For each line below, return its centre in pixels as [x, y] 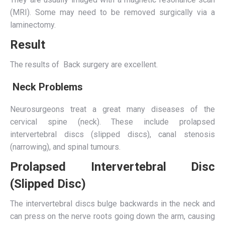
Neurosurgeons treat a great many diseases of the [113, 109]
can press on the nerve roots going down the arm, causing [113, 216]
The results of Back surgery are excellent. [84, 65]
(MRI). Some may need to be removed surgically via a [113, 12]
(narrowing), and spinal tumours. [65, 147]
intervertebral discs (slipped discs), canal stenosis [113, 134]
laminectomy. [33, 25]
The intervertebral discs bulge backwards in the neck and [113, 204]
